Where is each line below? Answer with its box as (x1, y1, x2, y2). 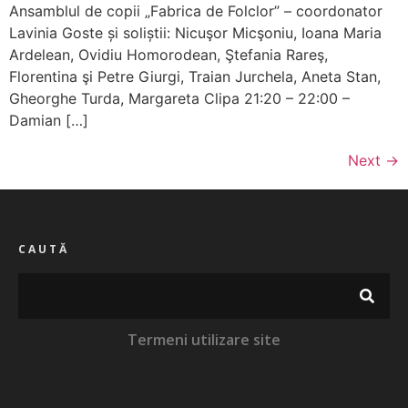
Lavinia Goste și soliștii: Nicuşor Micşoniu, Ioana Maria (9, 23, 382, 42)
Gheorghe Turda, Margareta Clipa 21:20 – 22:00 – (9, 88, 350, 107)
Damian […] (9, 110, 88, 129)
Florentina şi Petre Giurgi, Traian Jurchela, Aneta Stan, (9, 66, 381, 86)
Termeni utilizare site (127, 329, 280, 350)
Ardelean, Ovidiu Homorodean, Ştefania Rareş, (9, 45, 328, 64)
